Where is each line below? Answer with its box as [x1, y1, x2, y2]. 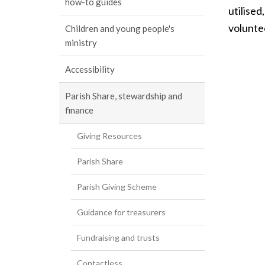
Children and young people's [65, 23, 174, 34]
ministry [65, 37, 97, 48]
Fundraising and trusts [77, 232, 160, 243]
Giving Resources [77, 131, 142, 141]
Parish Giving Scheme [77, 182, 157, 192]
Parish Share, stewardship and [65, 91, 182, 101]
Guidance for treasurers [77, 207, 166, 217]
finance [65, 105, 93, 115]
